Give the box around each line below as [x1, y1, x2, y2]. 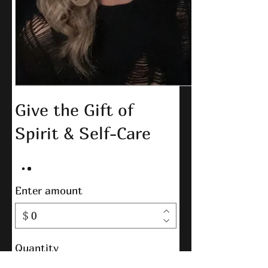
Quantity [15, 242, 59, 255]
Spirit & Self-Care [15, 123, 151, 144]
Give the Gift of [15, 100, 133, 120]
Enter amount [15, 184, 83, 197]
